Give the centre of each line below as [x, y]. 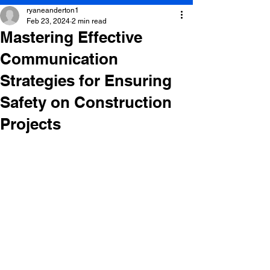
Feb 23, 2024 [48, 21]
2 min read [89, 21]
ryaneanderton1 [53, 10]
